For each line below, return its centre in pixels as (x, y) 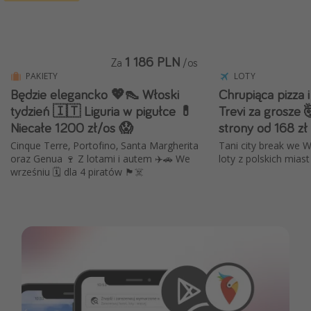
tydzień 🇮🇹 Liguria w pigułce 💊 (102, 111)
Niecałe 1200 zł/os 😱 (72, 128)
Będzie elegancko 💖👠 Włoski (95, 94)
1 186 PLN (152, 61)
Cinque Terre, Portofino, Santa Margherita (104, 146)
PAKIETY (42, 76)
